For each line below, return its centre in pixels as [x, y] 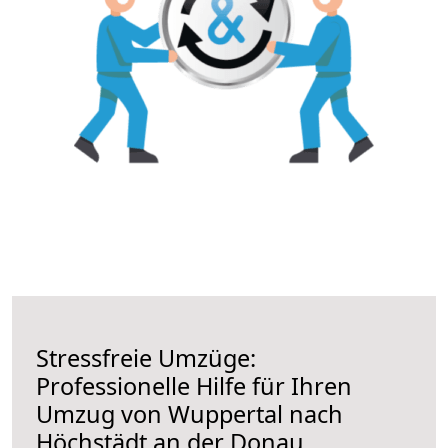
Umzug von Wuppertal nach [189, 413]
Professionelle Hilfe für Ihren [194, 385]
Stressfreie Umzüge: [146, 357]
